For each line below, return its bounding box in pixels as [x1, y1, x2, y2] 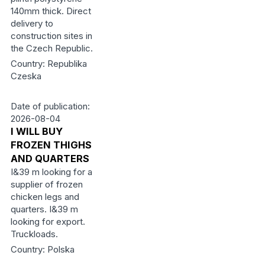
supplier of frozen [10, 179, 83, 190]
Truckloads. [10, 228, 58, 240]
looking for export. [10, 216, 85, 227]
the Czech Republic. [10, 43, 93, 54]
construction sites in [10, 30, 92, 41]
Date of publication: [10, 101, 90, 112]
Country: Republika [10, 58, 87, 69]
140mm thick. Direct [10, 5, 91, 17]
